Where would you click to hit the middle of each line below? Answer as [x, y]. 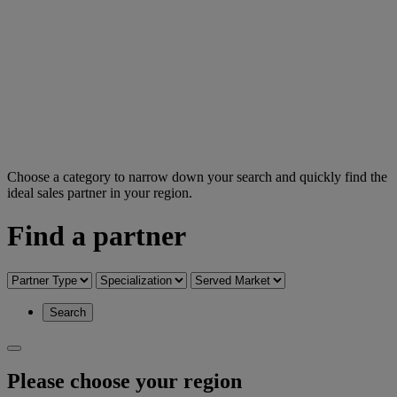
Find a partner [97, 236]
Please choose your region [125, 381]
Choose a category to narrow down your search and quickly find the [197, 176]
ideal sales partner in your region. [100, 192]
